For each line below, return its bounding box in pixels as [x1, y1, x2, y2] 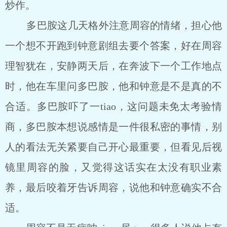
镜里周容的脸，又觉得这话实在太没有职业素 [5, 162, 222, 173]
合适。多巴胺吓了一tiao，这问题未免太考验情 [5, 101, 222, 112]
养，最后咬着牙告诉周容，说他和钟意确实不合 [5, 182, 222, 193]
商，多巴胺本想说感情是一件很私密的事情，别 [5, 121, 222, 132]
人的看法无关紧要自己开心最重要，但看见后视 [5, 141, 222, 153]
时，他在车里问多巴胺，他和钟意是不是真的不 [5, 81, 222, 92]
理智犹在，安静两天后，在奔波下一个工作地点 [5, 60, 222, 71]
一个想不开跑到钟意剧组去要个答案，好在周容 [5, 40, 222, 51]
